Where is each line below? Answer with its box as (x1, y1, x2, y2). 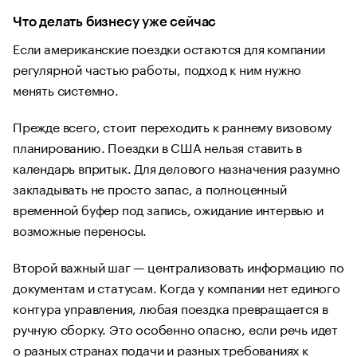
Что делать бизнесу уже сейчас (13, 15, 217, 29)
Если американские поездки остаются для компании (13, 37, 325, 57)
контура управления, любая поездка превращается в (13, 297, 328, 317)
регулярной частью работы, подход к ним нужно (13, 58, 302, 78)
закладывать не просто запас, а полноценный (13, 178, 287, 198)
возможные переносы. (13, 219, 147, 239)
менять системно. (13, 79, 119, 99)
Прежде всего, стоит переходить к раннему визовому (13, 116, 332, 135)
